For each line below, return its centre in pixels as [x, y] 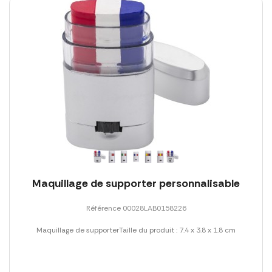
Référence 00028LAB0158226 [136, 208]
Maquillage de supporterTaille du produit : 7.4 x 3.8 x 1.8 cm [136, 230]
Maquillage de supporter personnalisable [136, 183]
